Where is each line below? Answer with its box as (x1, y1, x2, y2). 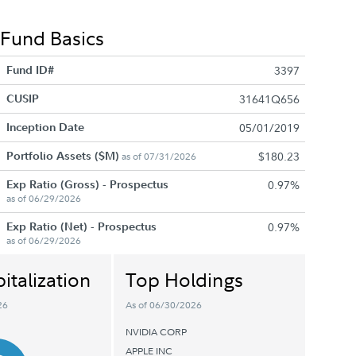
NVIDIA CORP (126, 325, 188, 339)
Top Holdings (126, 265, 244, 292)
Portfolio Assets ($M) (6, 149, 119, 163)
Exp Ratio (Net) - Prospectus (6, 219, 157, 234)
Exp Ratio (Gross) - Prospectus (6, 177, 168, 192)
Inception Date (6, 120, 84, 134)
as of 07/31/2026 (118, 149, 196, 163)
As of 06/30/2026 (126, 298, 203, 311)
